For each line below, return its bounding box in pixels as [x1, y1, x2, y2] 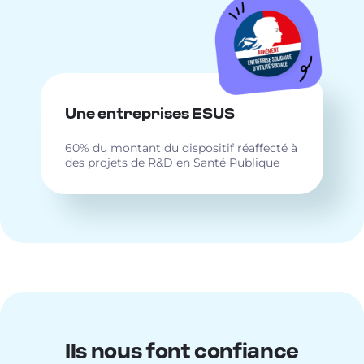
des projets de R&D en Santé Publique [65, 154, 279, 170]
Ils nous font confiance [65, 341, 299, 362]
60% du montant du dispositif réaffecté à [65, 140, 297, 155]
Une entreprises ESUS [65, 106, 235, 122]
